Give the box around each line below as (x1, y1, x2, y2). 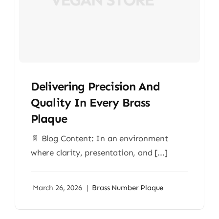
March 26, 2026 (32, 183, 82, 192)
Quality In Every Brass (30, 95, 150, 109)
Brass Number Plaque (92, 183, 164, 192)
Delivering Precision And (30, 79, 160, 93)
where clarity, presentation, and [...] (30, 147, 168, 157)
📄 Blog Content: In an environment (30, 133, 168, 143)
